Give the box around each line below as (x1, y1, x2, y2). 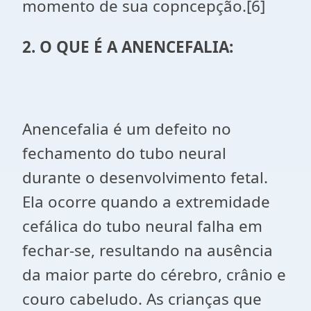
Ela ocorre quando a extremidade (22, 191, 270, 212)
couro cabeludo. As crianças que (22, 288, 262, 310)
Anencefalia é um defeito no (22, 118, 231, 140)
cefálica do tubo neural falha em (22, 215, 262, 237)
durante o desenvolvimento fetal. (22, 167, 268, 188)
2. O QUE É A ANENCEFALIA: (22, 36, 233, 58)
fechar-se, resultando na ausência (22, 239, 273, 261)
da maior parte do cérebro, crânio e (22, 264, 286, 285)
